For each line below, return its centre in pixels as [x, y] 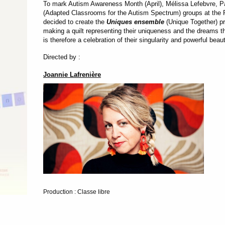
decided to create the [75, 22]
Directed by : [62, 57]
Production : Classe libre [77, 192]
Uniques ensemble [136, 22]
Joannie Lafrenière [72, 74]
